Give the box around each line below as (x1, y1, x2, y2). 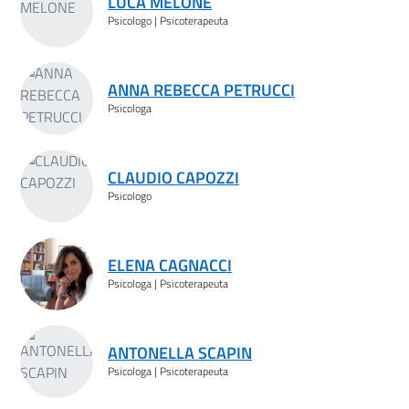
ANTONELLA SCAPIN (108, 340, 252, 365)
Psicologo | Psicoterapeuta (108, 11, 228, 29)
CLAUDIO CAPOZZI (108, 164, 239, 190)
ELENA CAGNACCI (108, 252, 232, 278)
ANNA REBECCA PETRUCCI (108, 77, 295, 102)
